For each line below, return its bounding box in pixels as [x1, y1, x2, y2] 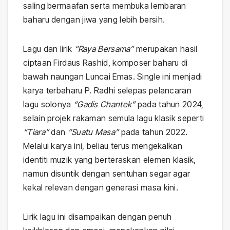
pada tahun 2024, [135, 99, 204, 110]
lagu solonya [23, 99, 73, 110]
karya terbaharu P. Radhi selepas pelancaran [23, 85, 191, 96]
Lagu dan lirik [23, 44, 74, 54]
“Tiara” [23, 127, 49, 138]
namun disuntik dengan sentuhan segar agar [23, 168, 190, 179]
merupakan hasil [133, 44, 198, 54]
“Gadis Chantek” [73, 99, 136, 110]
